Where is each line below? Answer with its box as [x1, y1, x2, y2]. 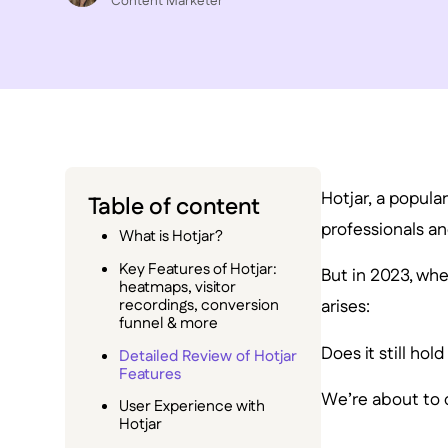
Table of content [88, 191, 260, 225]
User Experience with [119, 395, 266, 419]
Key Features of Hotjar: [119, 258, 278, 282]
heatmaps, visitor [119, 276, 237, 300]
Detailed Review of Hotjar [119, 344, 298, 368]
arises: [320, 294, 370, 320]
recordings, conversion [119, 294, 280, 318]
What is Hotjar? [119, 225, 224, 249]
